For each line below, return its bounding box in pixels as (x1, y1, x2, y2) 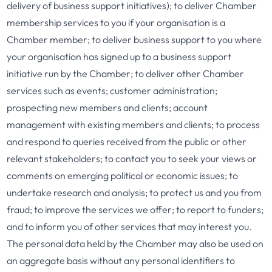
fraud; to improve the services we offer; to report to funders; (7, 203, 264, 216)
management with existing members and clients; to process (7, 118, 260, 131)
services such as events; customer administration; (7, 84, 218, 97)
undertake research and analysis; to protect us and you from (7, 186, 262, 199)
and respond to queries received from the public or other (7, 135, 247, 148)
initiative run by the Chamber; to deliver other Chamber (7, 67, 245, 80)
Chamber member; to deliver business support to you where (7, 33, 262, 46)
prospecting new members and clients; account (7, 101, 208, 114)
